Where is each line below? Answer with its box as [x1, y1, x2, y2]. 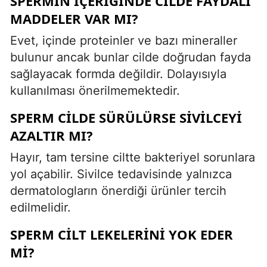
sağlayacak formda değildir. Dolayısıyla [10, 66, 226, 81]
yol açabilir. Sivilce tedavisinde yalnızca [10, 166, 232, 181]
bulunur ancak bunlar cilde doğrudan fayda [10, 49, 251, 64]
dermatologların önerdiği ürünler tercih [10, 183, 226, 198]
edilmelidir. [10, 200, 71, 215]
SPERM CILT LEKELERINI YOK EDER [10, 225, 233, 243]
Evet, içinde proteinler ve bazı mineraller [10, 33, 237, 48]
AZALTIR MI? [10, 126, 93, 144]
